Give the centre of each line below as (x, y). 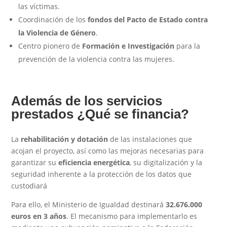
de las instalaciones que (150, 139)
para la (187, 46)
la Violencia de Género (57, 32)
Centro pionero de (50, 46)
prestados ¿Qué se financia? (100, 113)
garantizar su (35, 162)
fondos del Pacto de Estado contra (148, 19)
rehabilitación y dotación (65, 139)
